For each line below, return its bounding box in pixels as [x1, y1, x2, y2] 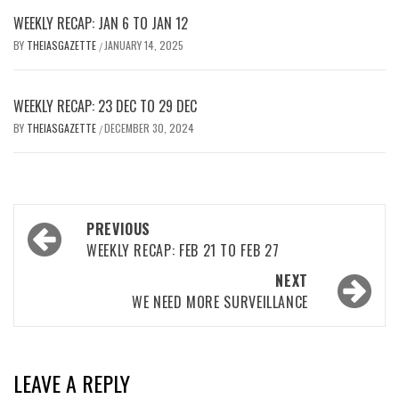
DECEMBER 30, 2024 [104, 119, 194, 135]
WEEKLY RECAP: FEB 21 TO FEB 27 [86, 239, 280, 261]
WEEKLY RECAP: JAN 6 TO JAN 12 [13, 12, 188, 34]
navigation [22, 236, 125, 277]
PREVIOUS [86, 217, 151, 240]
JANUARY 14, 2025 [104, 37, 183, 53]
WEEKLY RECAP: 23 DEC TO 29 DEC [13, 94, 197, 117]
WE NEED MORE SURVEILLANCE [132, 290, 308, 313]
